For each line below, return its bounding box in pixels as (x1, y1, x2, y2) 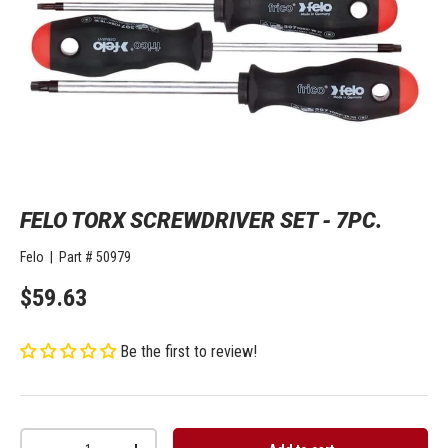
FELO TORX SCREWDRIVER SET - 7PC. (20, 208, 382, 233)
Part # (59, 249, 93, 265)
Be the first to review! (120, 342, 257, 361)
